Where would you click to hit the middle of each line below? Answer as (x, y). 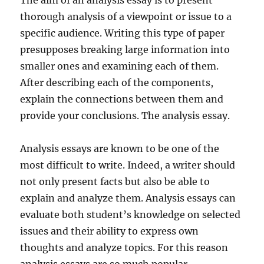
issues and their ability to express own (110, 231)
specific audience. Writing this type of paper (123, 33)
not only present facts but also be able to (115, 181)
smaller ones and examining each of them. (120, 66)
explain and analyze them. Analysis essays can (128, 198)
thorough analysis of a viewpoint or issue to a (126, 16)
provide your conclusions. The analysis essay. (125, 115)
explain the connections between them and (122, 99)
